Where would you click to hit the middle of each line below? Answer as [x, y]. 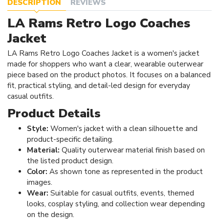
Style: [38, 128]
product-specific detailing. [70, 139]
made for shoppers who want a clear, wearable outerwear [105, 64]
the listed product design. [70, 161]
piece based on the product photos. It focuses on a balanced [109, 75]
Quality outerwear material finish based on [132, 150]
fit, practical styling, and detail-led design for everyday [99, 86]
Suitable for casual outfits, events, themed [121, 193]
